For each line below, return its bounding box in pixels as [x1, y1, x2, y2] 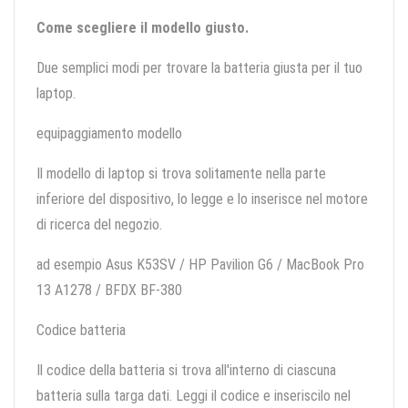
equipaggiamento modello [36, 125, 182, 143]
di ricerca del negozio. [36, 216, 162, 234]
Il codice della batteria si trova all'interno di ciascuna [36, 362, 336, 380]
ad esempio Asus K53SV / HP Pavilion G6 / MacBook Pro [36, 256, 364, 274]
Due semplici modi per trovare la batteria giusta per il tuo [36, 59, 362, 77]
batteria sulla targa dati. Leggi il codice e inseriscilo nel [36, 387, 351, 405]
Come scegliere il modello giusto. [36, 19, 249, 37]
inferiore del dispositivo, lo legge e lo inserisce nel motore [36, 190, 368, 209]
